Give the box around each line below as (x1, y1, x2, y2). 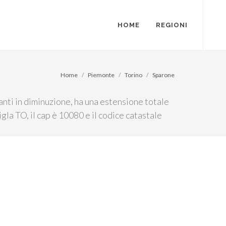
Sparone (152, 71, 175, 79)
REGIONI (156, 21, 188, 29)
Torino (125, 71, 142, 79)
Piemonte (88, 71, 115, 79)
